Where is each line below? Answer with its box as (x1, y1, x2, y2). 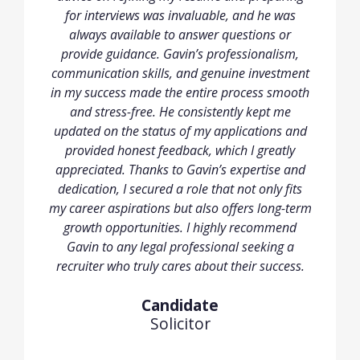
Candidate (141, 294, 219, 317)
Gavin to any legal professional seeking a (66, 238, 294, 256)
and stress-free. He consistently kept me (69, 103, 291, 121)
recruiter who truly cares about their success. (55, 257, 305, 276)
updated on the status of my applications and (53, 122, 307, 141)
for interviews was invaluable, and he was (64, 6, 296, 25)
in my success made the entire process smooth (51, 84, 309, 102)
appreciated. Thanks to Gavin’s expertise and (55, 161, 305, 179)
